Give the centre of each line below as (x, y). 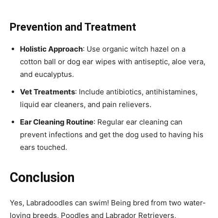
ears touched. (44, 147)
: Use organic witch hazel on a (134, 49)
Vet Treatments (47, 91)
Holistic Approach (51, 49)
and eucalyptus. (47, 74)
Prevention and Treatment (73, 27)
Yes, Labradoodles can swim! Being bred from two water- (108, 202)
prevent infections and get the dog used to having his (112, 134)
